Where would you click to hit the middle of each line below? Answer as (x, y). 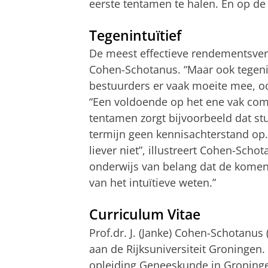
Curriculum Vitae (145, 215)
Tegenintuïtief (135, 35)
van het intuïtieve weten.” (153, 183)
